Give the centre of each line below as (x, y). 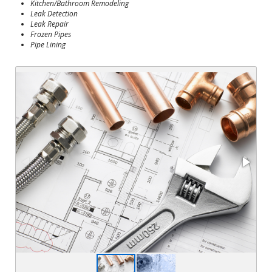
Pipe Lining (48, 44)
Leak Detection (54, 13)
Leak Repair (49, 24)
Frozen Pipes (51, 34)
